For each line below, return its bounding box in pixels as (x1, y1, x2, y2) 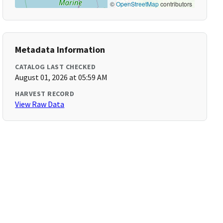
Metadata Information (15, 44, 106, 55)
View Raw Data (15, 99, 65, 109)
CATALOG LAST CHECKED (15, 62, 96, 71)
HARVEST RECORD (15, 89, 75, 98)
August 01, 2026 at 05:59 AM (15, 72, 108, 82)
